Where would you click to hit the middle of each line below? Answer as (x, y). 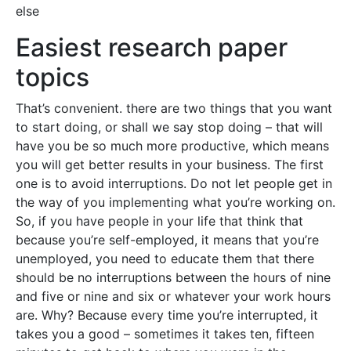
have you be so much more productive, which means (172, 146)
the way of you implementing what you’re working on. (175, 202)
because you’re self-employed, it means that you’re (167, 240)
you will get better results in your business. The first (170, 165)
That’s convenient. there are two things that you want (174, 108)
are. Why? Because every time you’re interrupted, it (167, 315)
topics (52, 77)
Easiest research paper (152, 47)
